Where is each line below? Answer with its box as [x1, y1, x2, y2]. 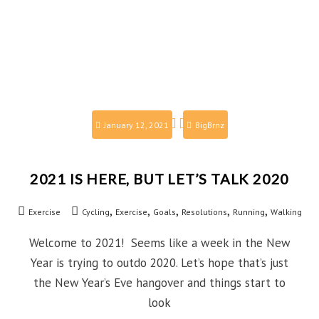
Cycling [81, 206, 110, 217]
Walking [270, 206, 302, 217]
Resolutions [181, 206, 227, 217]
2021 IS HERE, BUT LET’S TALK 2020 [29, 169, 290, 187]
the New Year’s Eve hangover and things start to [33, 274, 286, 291]
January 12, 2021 [103, 119, 169, 130]
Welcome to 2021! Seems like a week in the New [28, 234, 291, 251]
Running [232, 206, 265, 217]
